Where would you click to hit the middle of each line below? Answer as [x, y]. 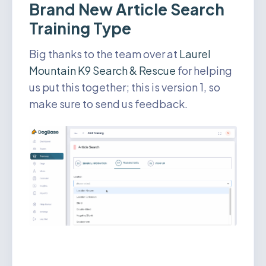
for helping [205, 71]
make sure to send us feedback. [108, 104]
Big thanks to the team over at [104, 54]
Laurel [195, 54]
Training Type [80, 28]
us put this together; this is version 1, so [125, 87]
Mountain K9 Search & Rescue [103, 71]
